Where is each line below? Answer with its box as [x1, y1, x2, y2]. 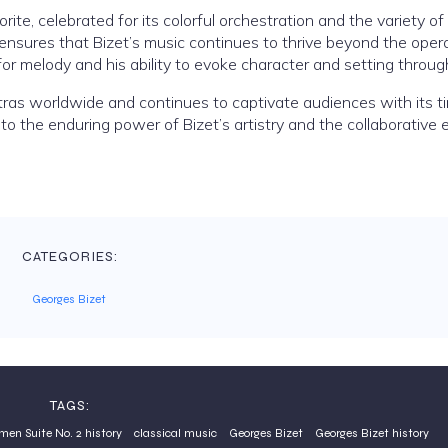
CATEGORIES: [22, 248, 118, 265]
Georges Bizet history [315, 426, 429, 440]
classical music [134, 426, 217, 440]
